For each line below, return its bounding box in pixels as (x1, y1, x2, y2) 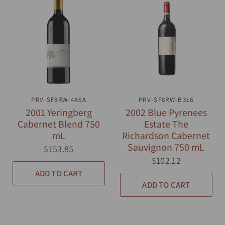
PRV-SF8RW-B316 (139, 95, 194, 104)
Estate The (144, 117, 188, 131)
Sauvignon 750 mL (128, 140, 205, 154)
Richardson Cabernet (122, 129, 210, 142)
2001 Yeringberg (26, 105, 92, 119)
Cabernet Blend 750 (18, 117, 100, 131)
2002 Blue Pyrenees (125, 105, 207, 119)
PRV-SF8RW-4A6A (31, 95, 86, 104)
